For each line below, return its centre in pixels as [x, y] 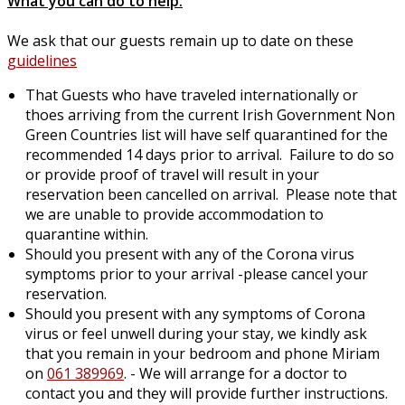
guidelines [42, 60]
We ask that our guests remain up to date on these [180, 40]
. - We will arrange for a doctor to [235, 373]
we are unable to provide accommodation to [174, 214]
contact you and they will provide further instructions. [207, 393]
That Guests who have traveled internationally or [192, 94]
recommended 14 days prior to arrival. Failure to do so [210, 154]
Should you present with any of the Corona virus [190, 254]
